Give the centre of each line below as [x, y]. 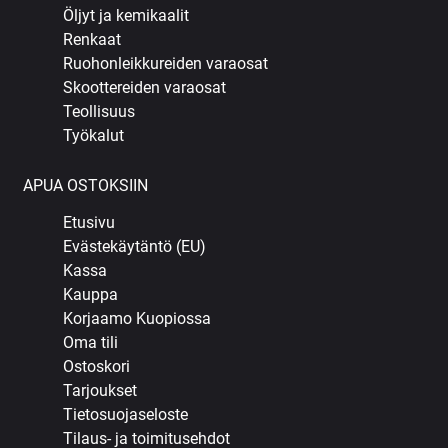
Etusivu [89, 223]
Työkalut [94, 136]
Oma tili [91, 343]
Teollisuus [99, 112]
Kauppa [91, 295]
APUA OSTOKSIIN [86, 186]
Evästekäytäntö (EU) [135, 247]
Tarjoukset [100, 391]
